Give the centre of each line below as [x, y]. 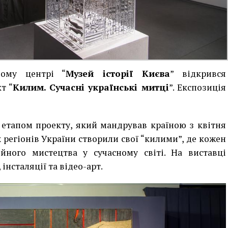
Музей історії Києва [118, 74]
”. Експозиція [197, 88]
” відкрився [198, 74]
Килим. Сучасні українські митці [91, 88]
